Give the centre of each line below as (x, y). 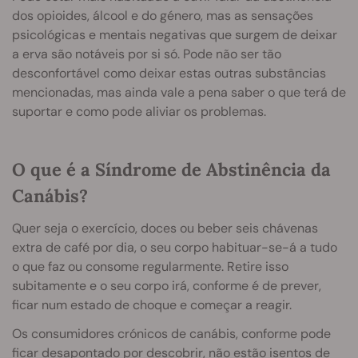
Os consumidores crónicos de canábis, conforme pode (171, 333)
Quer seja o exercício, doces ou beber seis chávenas (165, 228)
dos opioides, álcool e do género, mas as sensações (163, 15)
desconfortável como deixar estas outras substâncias (169, 73)
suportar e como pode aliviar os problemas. (139, 111)
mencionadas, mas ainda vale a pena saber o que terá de (179, 92)
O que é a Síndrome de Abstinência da (171, 169)
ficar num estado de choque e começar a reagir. (152, 304)
